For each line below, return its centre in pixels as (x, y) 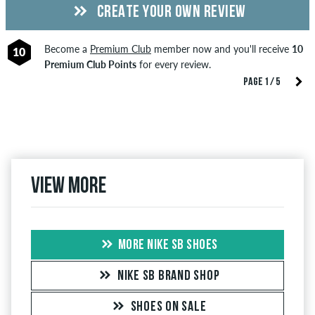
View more (69, 187)
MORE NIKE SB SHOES (168, 245)
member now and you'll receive (221, 49)
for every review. (173, 64)
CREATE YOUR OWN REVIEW (170, 12)
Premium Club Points (90, 64)
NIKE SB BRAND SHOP (168, 276)
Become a (67, 49)
